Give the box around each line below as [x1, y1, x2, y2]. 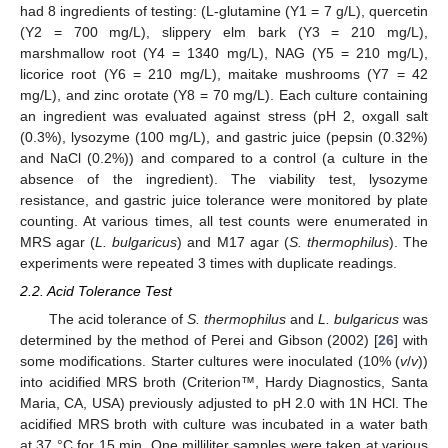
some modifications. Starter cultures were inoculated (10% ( [20, 353, 400, 370]
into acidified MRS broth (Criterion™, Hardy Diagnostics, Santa [20, 374, 428, 391]
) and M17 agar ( [177, 234, 289, 250]
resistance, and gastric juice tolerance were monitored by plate [20, 192, 428, 208]
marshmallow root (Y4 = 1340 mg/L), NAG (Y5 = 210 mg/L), [20, 45, 428, 61]
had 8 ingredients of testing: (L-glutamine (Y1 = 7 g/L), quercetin [20, 3, 428, 19]
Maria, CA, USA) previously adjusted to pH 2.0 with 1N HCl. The [20, 395, 428, 412]
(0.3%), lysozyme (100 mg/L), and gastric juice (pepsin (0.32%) [20, 129, 428, 145]
